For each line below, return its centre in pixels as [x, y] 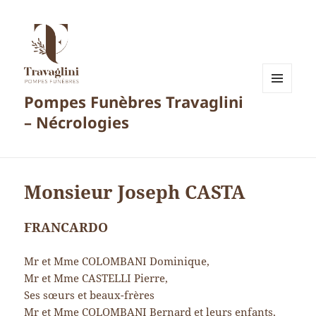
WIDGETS [282, 123]
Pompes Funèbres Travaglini [134, 102]
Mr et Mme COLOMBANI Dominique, [117, 261]
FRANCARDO [66, 227]
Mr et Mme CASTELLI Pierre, [96, 278]
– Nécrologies [77, 122]
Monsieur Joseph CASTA [135, 192]
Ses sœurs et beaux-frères [90, 295]
